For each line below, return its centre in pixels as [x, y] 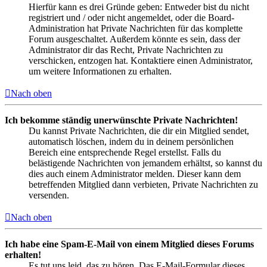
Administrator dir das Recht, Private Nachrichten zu [126, 50]
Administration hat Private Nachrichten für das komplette [136, 29]
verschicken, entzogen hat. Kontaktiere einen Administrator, [141, 61]
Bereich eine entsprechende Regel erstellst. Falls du [125, 153]
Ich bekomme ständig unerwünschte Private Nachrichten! [121, 120]
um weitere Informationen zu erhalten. [100, 72]
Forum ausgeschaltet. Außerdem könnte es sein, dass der [134, 39]
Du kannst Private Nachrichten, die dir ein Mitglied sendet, [139, 131]
